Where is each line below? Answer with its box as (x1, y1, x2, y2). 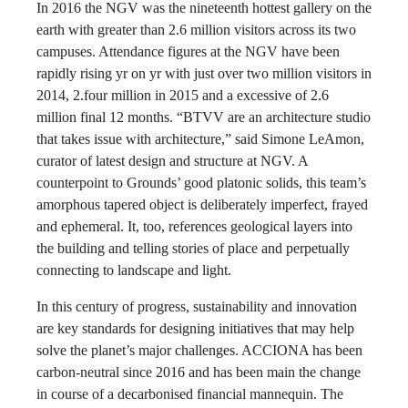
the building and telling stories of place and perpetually (36, 240, 350, 256)
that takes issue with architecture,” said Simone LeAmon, (36, 131, 364, 147)
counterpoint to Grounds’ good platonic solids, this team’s (36, 175, 366, 190)
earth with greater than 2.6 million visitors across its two (36, 22, 356, 37)
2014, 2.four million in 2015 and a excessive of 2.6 (36, 87, 329, 103)
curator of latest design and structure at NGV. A (36, 153, 308, 168)
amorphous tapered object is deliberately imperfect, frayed (36, 197, 368, 212)
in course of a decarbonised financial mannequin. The (36, 386, 343, 402)
